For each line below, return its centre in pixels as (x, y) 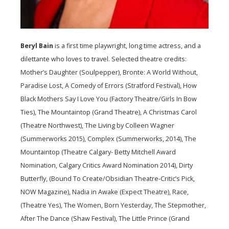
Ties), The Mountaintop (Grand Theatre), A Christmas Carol (109, 112)
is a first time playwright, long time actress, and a (128, 46)
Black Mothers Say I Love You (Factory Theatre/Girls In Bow (109, 99)
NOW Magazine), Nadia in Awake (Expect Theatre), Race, (105, 192)
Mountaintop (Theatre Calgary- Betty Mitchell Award (98, 152)
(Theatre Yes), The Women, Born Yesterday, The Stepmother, (113, 205)
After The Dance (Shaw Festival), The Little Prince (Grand (105, 219)
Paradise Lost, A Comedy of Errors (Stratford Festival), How (109, 86)
